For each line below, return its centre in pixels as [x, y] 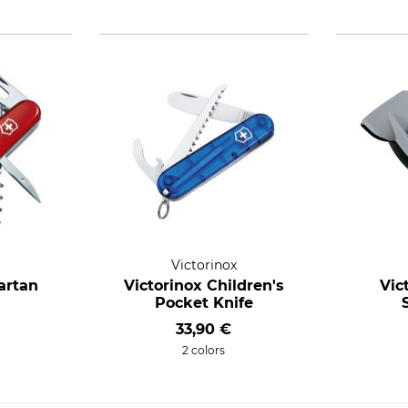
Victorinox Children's [204, 286]
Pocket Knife [204, 303]
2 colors [204, 350]
